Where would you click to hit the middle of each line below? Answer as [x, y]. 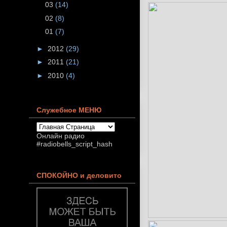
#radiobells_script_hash [74, 144]
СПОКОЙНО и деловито [79, 175]
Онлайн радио [61, 136]
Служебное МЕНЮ [69, 110]
